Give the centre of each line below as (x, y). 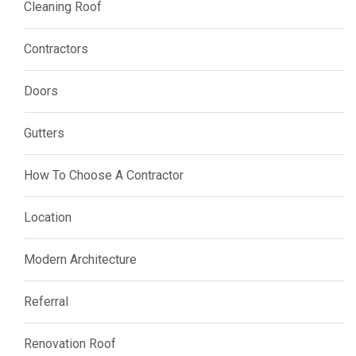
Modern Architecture (80, 259)
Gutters (44, 133)
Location (48, 217)
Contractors (56, 48)
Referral (46, 301)
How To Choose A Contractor (104, 175)
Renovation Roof (70, 343)
